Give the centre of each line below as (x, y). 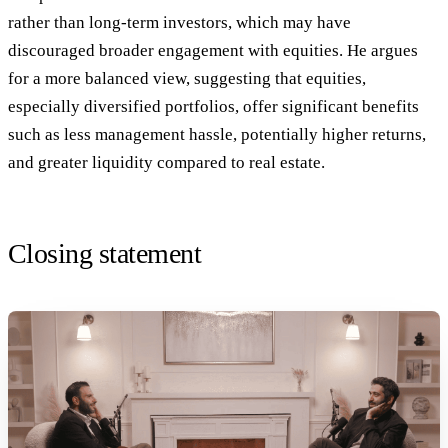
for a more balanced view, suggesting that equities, (187, 78)
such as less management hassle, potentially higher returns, (217, 134)
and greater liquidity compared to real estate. (166, 162)
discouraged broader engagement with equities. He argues (213, 50)
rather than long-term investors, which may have (179, 22)
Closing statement (105, 254)
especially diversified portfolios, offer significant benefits (213, 106)
